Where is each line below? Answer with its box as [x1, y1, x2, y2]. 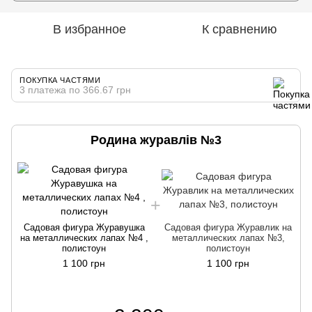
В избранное [52, 22, 126, 36]
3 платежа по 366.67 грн [19, 84, 131, 95]
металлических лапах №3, [171, 232, 285, 243]
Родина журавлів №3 [91, 132, 221, 147]
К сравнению [202, 22, 277, 36]
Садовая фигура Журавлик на [164, 221, 292, 233]
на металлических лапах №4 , [19, 232, 148, 243]
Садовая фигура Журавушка [23, 221, 145, 233]
